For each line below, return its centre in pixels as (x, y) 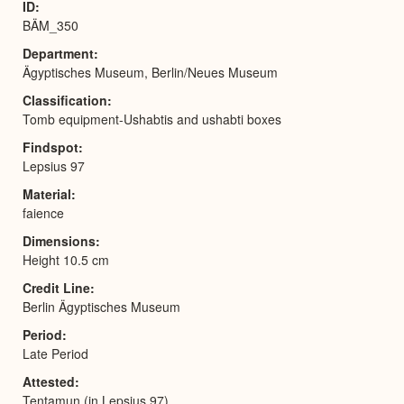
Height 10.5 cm (66, 259)
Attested (49, 381)
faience (43, 212)
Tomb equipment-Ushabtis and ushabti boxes (152, 119)
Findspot (50, 147)
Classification (65, 100)
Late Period (55, 353)
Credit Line (56, 287)
